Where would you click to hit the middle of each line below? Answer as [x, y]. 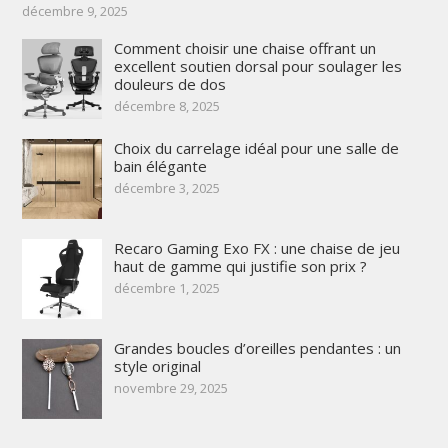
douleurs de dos [169, 83]
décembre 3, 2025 [166, 187]
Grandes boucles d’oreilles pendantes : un [257, 347]
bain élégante [160, 165]
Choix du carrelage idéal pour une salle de [256, 147]
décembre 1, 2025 [166, 287]
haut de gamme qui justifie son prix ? [240, 265]
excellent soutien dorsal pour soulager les [257, 65]
